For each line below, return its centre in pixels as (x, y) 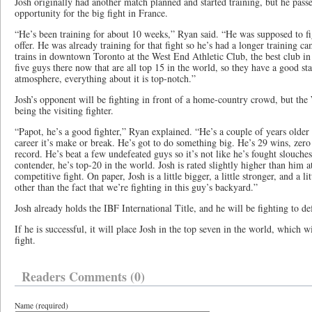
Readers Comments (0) (83, 276)
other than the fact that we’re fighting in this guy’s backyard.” (136, 187)
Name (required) (41, 305)
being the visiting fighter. (64, 110)
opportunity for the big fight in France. (91, 13)
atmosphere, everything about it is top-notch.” (105, 78)
